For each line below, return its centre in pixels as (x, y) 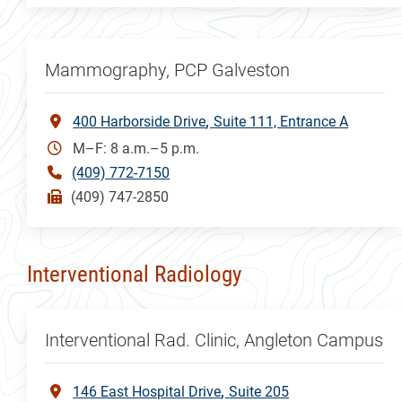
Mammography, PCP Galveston (168, 70)
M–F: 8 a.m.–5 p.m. (136, 148)
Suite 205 (259, 391)
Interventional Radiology (134, 274)
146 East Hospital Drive (147, 391)
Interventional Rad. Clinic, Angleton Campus (214, 340)
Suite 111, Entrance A (281, 121)
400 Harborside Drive (140, 121)
